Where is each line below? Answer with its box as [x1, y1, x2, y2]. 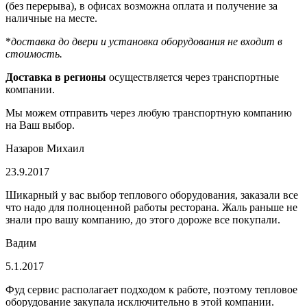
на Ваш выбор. [5, 119, 75, 131]
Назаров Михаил [5, 142, 84, 154]
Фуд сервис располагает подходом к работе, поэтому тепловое [5, 283, 297, 295]
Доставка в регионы [5, 71, 106, 83]
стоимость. [5, 47, 62, 60]
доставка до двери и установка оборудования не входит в [11, 35, 282, 47]
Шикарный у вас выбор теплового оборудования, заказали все [5, 188, 298, 201]
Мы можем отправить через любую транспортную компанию [5, 106, 292, 119]
